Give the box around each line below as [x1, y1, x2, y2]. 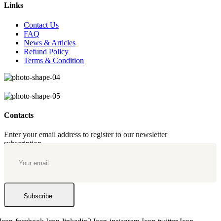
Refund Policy [24, 47, 69, 56]
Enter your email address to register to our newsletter [4, 130, 167, 139]
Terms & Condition [24, 56, 84, 65]
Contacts [4, 110, 34, 119]
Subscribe [24, 192, 52, 200]
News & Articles [24, 38, 75, 47]
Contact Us [24, 20, 59, 29]
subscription [4, 139, 41, 148]
